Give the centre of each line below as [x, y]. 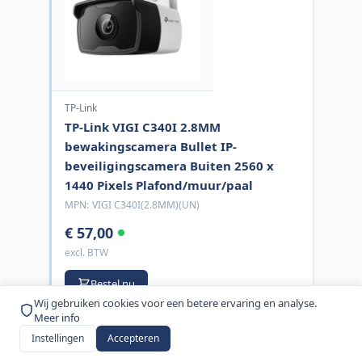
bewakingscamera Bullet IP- [150, 146]
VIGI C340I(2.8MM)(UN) [145, 204]
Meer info [57, 318]
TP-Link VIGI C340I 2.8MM [142, 126]
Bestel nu [112, 283]
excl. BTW [86, 252]
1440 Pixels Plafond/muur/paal [158, 185]
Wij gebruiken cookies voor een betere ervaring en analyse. [175, 303]
